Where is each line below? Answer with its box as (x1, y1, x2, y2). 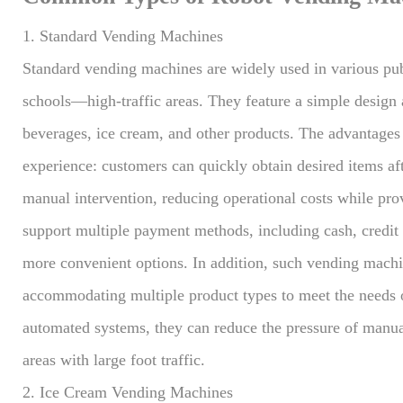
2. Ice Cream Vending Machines (22, 382, 233, 401)
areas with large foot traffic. (22, 350, 205, 369)
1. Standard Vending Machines (22, 26, 223, 45)
